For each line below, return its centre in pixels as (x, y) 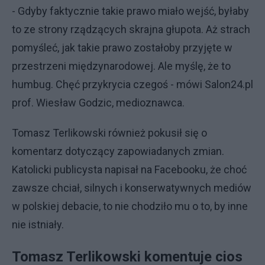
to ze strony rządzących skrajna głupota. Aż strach (131, 29)
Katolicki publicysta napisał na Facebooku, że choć (129, 169)
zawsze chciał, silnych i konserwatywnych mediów (132, 188)
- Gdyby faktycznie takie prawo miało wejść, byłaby (130, 11)
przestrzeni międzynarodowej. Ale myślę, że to (121, 66)
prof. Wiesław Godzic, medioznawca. (98, 103)
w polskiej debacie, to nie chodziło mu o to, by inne (130, 206)
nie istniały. (38, 224)
